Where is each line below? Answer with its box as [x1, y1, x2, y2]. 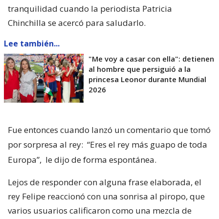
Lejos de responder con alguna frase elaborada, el [8, 176, 201, 188]
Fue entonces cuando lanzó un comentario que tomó [8, 124, 211, 136]
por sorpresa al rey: [8, 139, 85, 151]
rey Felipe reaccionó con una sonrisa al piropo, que [8, 191, 205, 202]
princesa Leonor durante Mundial [88, 74, 206, 85]
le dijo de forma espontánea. [44, 154, 156, 166]
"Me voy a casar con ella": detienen [88, 54, 214, 64]
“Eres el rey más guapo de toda [87, 139, 207, 151]
